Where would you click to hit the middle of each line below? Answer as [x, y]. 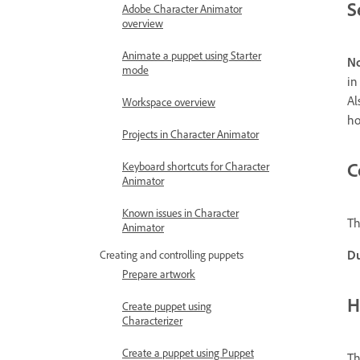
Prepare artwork [159, 274]
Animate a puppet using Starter [192, 55]
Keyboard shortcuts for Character [196, 166]
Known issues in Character [180, 213]
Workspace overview [169, 102]
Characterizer [152, 320]
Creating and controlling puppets [172, 254]
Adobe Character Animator [182, 8]
